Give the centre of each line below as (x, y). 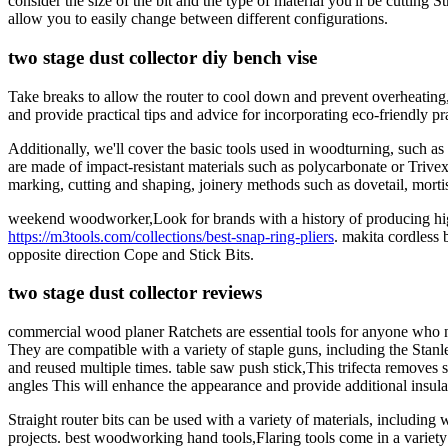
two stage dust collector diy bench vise (162, 57)
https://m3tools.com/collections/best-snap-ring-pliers (171, 236)
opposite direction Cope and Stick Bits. (131, 254)
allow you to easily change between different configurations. (198, 19)
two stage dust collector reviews (135, 293)
